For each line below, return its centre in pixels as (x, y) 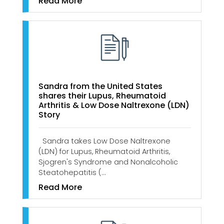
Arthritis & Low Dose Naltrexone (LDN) (114, 105)
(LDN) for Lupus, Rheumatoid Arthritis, (104, 151)
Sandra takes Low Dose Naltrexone (104, 141)
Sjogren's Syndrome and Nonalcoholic (108, 162)
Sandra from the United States (100, 86)
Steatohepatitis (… (72, 172)
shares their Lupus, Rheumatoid (102, 95)
